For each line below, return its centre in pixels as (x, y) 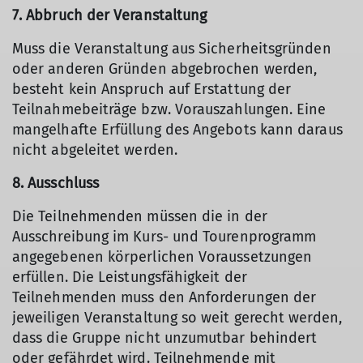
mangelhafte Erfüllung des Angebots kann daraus (177, 130)
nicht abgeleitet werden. (95, 150)
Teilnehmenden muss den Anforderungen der (164, 297)
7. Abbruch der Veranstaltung (110, 15)
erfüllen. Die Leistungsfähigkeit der (130, 277)
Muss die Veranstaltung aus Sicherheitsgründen (172, 49)
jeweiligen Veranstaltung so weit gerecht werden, (177, 318)
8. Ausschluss (56, 183)
